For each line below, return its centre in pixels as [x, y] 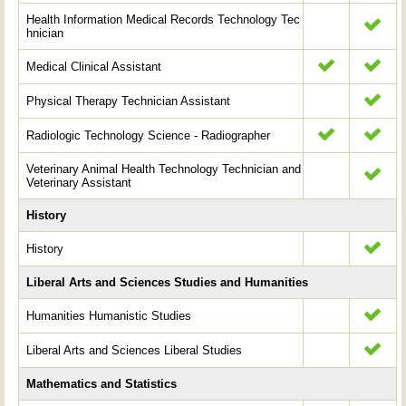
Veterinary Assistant [79, 182]
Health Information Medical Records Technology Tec [164, 19]
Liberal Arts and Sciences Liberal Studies [135, 350]
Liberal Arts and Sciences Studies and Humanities [168, 282]
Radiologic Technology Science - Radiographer [149, 135]
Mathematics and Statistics [102, 383]
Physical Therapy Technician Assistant [129, 101]
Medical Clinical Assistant [94, 66]
